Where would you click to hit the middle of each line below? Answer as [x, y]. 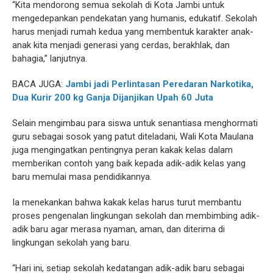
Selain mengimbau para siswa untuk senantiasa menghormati [135, 123]
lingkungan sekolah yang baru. [72, 243]
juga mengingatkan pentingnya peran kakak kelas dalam [122, 150]
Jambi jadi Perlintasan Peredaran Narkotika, [159, 84]
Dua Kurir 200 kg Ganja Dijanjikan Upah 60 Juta [113, 98]
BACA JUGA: [39, 84]
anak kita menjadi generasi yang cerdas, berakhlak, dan [121, 45]
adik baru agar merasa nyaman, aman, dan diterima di [119, 229]
